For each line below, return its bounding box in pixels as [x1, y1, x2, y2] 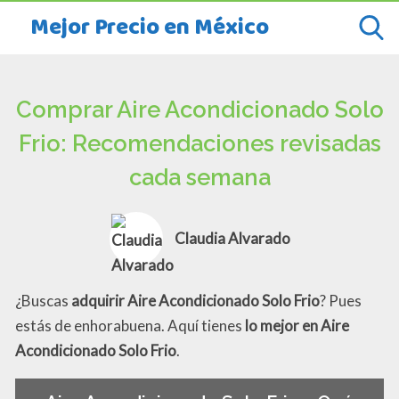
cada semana [128, 163, 271, 191]
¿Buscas [15, 290, 71, 310]
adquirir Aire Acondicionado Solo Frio [71, 290, 320, 310]
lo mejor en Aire [245, 315, 349, 335]
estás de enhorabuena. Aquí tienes [15, 315, 245, 335]
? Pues [320, 290, 362, 310]
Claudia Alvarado [174, 229, 290, 248]
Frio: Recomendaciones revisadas [18, 129, 381, 157]
